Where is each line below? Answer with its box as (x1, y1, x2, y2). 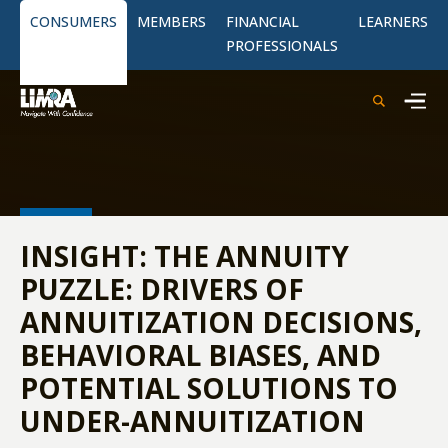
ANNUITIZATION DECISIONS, (20, 303, 422, 341)
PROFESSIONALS (226, 36, 338, 55)
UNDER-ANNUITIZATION (20, 402, 365, 440)
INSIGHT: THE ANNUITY (20, 237, 349, 275)
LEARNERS (358, 12, 428, 31)
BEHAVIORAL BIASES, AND (20, 336, 381, 374)
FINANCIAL (226, 12, 299, 31)
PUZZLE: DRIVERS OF (20, 270, 304, 308)
